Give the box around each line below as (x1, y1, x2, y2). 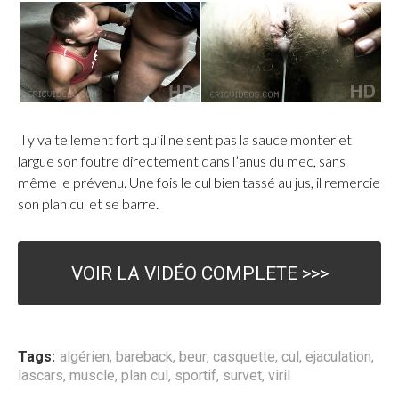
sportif (175, 367, 216, 385)
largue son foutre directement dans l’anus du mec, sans (18, 152, 346, 170)
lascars (18, 367, 63, 385)
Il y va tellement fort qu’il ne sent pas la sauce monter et (18, 131, 352, 149)
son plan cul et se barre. (18, 195, 159, 213)
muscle (69, 367, 115, 385)
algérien (60, 348, 110, 366)
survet (223, 367, 262, 385)
